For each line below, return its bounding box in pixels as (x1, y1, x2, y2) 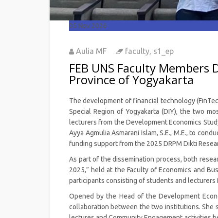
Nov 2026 (78, 21, 107, 30)
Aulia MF (76, 46, 107, 55)
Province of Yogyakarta (69, 71, 194, 88)
